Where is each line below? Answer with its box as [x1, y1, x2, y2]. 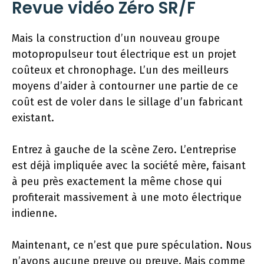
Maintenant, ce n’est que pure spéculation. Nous [12, 239, 252, 252]
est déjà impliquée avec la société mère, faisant [12, 159, 246, 172]
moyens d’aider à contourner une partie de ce [12, 80, 238, 93]
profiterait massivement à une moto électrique [12, 191, 242, 204]
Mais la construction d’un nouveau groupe [12, 32, 220, 45]
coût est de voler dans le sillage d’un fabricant [12, 95, 243, 108]
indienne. [12, 207, 57, 220]
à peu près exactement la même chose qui [12, 175, 222, 188]
